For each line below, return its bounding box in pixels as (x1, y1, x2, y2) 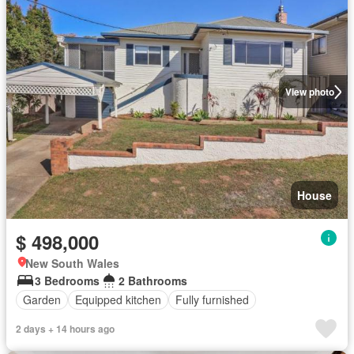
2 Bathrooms (119, 272, 187, 288)
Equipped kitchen (75, 292, 161, 307)
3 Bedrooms (35, 272, 100, 288)
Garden (23, 292, 61, 307)
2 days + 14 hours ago (16, 321, 115, 336)
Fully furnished (175, 292, 249, 307)
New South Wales (25, 254, 119, 271)
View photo (284, 85, 334, 100)
